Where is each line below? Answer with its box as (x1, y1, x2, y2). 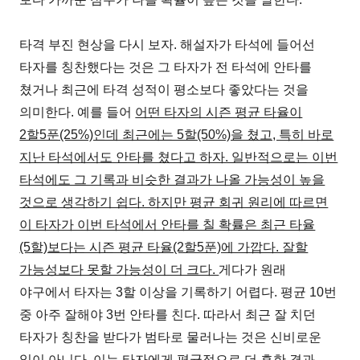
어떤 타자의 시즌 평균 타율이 (135, 104, 303, 119)
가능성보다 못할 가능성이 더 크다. (19, 262, 219, 276)
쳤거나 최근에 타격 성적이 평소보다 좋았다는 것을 (19, 82, 309, 96)
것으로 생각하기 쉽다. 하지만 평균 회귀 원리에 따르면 (19, 194, 329, 209)
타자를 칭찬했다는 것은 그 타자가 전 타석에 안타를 (19, 59, 313, 74)
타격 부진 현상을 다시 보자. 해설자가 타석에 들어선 (19, 37, 316, 51)
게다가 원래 (219, 262, 287, 276)
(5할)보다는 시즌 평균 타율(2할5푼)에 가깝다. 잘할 (19, 239, 309, 254)
